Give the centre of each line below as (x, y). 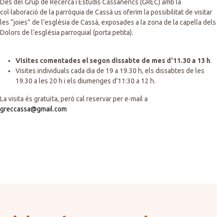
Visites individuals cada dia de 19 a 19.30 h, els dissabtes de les (110, 71)
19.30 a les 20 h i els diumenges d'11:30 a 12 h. (85, 81)
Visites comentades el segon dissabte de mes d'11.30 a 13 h (113, 61)
